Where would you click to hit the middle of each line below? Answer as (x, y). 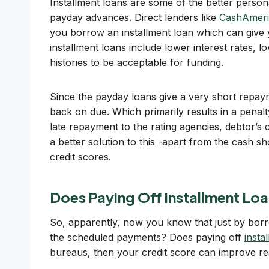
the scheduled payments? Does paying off (147, 237)
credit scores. (80, 157)
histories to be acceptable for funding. (137, 62)
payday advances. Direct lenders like (134, 17)
